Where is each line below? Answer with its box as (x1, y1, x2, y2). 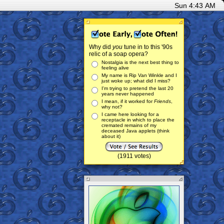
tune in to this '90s (122, 43, 172, 50)
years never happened (101, 91, 154, 96)
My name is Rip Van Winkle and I (101, 72, 177, 78)
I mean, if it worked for (101, 98, 154, 104)
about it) (101, 133, 120, 139)
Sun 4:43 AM (174, 1, 215, 9)
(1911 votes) (117, 152, 151, 159)
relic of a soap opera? (89, 50, 148, 57)
